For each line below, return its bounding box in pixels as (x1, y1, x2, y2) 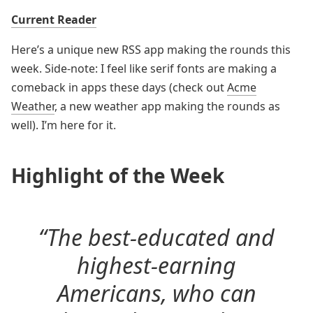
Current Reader (11, 12, 96, 27)
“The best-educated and (38, 222, 275, 252)
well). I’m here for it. (11, 117, 116, 133)
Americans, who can (57, 278, 256, 308)
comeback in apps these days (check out (11, 80, 227, 95)
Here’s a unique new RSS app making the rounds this (11, 42, 291, 57)
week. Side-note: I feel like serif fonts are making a (11, 61, 277, 76)
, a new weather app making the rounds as (54, 99, 280, 114)
